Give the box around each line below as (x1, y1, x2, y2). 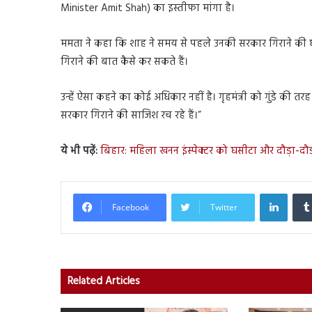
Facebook (112, 201, 149, 213)
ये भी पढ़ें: (61, 142, 100, 159)
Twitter (210, 201, 237, 213)
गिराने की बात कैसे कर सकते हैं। (61, 53, 188, 70)
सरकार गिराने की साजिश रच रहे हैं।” (61, 107, 201, 124)
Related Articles (68, 272, 140, 290)
